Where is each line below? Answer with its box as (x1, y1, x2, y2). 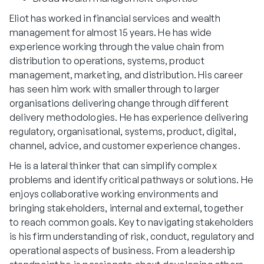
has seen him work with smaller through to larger (9, 82, 220, 95)
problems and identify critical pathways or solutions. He (9, 173, 254, 186)
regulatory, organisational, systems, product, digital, (9, 125, 236, 137)
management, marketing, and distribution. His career (9, 68, 243, 81)
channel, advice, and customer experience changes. (9, 139, 240, 151)
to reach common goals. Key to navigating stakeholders (9, 216, 254, 228)
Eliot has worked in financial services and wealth (9, 12, 220, 24)
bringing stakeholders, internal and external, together (9, 202, 243, 214)
